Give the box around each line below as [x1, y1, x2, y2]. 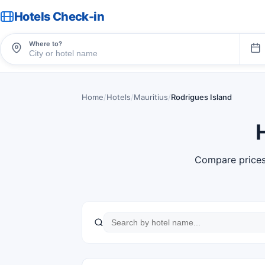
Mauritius [134, 92, 168, 102]
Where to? [29, 39, 62, 48]
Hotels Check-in [14, 9, 104, 24]
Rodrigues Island [171, 92, 232, 102]
